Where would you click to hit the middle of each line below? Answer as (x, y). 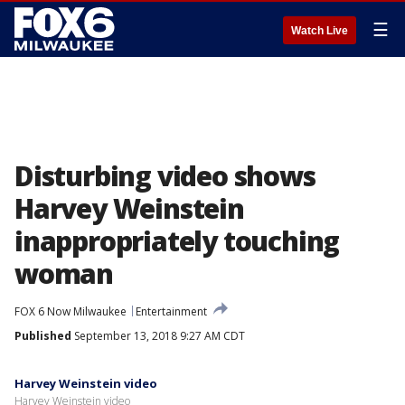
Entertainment (171, 311)
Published (43, 336)
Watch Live (320, 31)
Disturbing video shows (165, 176)
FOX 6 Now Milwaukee (71, 311)
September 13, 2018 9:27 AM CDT (158, 336)
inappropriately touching (177, 241)
